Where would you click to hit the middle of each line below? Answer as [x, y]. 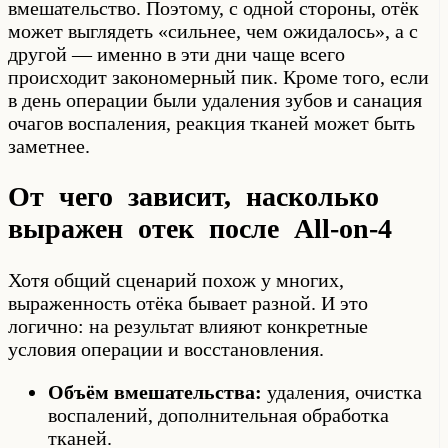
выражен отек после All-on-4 [200, 229]
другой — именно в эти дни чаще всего [176, 54]
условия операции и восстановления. [166, 348]
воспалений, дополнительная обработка [218, 414]
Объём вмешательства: [155, 391]
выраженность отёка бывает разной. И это [188, 302]
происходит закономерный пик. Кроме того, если [218, 77]
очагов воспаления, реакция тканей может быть [211, 123]
